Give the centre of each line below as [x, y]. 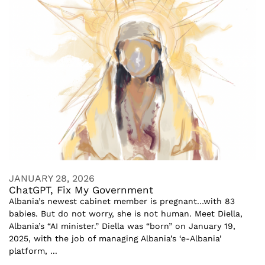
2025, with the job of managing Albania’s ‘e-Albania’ [115, 238]
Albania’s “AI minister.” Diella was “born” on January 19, [122, 226]
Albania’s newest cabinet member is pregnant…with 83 [122, 201]
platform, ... [33, 251]
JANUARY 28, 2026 [52, 178]
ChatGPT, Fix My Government [81, 190]
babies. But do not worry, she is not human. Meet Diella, [126, 213]
